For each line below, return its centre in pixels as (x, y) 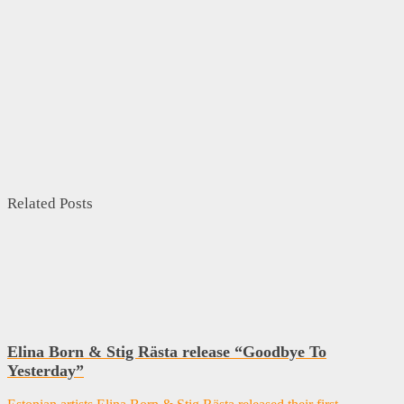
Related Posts (50, 203)
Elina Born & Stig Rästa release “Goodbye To (167, 352)
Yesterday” (46, 371)
